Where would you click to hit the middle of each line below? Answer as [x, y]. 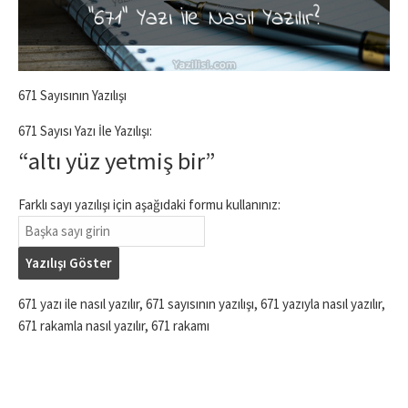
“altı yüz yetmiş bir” [117, 161]
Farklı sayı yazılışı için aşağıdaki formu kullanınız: [149, 204]
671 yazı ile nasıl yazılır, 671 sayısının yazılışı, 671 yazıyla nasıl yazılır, [202, 304]
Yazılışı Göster [69, 263]
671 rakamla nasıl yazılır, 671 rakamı [114, 326]
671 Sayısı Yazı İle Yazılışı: [85, 131]
